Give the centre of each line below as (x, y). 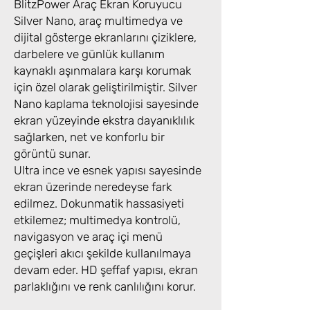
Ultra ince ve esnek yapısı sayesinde (108, 171)
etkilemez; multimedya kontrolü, (97, 220)
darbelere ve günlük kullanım (89, 54)
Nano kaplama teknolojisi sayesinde (106, 104)
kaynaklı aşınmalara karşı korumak (102, 71)
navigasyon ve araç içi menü (88, 237)
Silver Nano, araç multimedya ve (98, 21)
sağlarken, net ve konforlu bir (89, 137)
